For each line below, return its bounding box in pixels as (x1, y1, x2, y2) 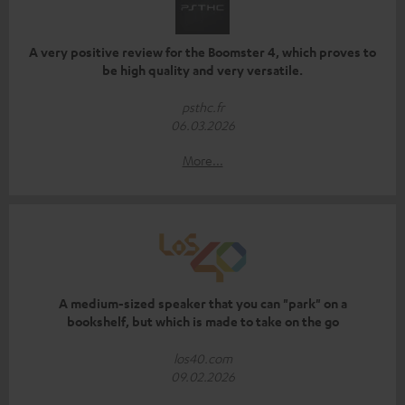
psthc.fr (181, 99, 224, 116)
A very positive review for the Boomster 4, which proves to (29, 43, 376, 61)
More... (182, 152, 223, 169)
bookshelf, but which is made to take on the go (66, 313, 339, 331)
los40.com (173, 350, 232, 367)
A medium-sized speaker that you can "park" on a (58, 295, 347, 313)
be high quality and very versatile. (102, 61, 303, 80)
